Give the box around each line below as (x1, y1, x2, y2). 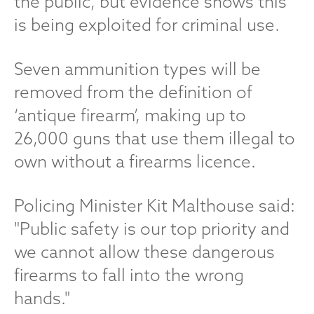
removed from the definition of (14, 81, 252, 102)
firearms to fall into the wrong (14, 264, 244, 285)
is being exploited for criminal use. (14, 14, 280, 35)
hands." (14, 287, 70, 308)
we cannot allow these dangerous (14, 241, 275, 262)
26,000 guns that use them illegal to (14, 128, 295, 149)
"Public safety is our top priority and (14, 218, 289, 239)
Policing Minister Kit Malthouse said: (14, 195, 295, 216)
